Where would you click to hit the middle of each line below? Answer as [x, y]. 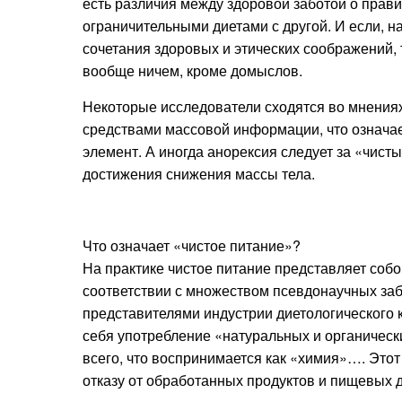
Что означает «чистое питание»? [192, 245]
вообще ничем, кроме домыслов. [192, 70]
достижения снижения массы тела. [199, 174]
